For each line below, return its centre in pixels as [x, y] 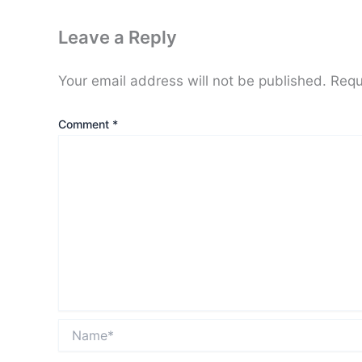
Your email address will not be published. [192, 80]
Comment [85, 124]
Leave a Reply [118, 37]
